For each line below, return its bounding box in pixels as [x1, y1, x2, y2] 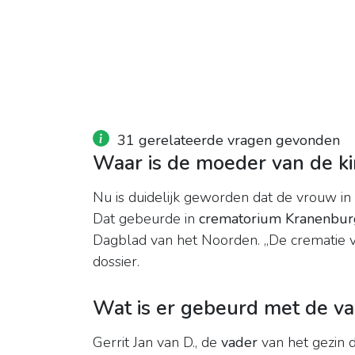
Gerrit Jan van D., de [93, 333, 221, 353]
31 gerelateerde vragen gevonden [117, 131, 340, 151]
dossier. [93, 252, 139, 272]
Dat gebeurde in [93, 209, 199, 229]
